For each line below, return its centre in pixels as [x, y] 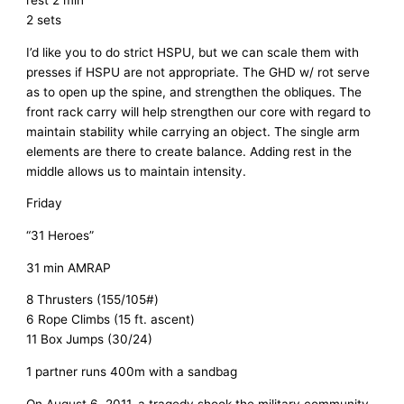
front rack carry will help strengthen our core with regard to [199, 111]
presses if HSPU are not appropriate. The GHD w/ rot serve [198, 72]
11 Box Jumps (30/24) [90, 340]
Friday [45, 203]
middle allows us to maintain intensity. [137, 171]
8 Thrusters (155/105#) [93, 300]
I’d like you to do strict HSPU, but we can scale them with [193, 52]
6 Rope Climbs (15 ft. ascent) [111, 320]
